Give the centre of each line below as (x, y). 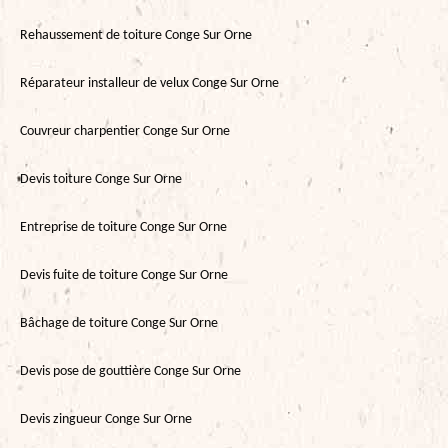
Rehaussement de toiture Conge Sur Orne (136, 35)
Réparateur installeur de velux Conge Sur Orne (149, 83)
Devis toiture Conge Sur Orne (101, 179)
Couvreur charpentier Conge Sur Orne (125, 131)
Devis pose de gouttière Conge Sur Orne (130, 371)
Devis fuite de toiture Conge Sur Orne (124, 275)
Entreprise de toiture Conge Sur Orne (123, 227)
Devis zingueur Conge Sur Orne (106, 419)
